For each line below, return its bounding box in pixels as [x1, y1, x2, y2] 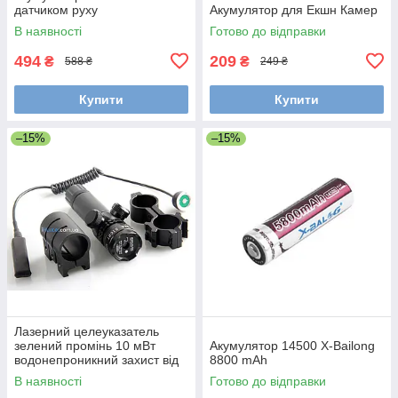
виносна [14, 380, 62, 395]
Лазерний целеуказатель [14, 323, 159, 338]
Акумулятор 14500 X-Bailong [210, 338, 375, 353]
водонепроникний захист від [14, 352, 179, 367]
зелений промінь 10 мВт [14, 338, 155, 353]
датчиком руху [14, 2, 98, 17]
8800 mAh [210, 352, 267, 367]
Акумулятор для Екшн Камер [210, 2, 378, 17]
